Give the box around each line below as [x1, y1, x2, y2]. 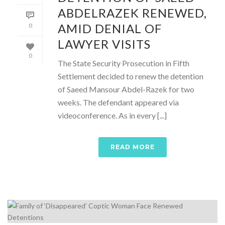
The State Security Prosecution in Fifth [58, 58, 189, 68]
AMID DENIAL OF [58, 21, 162, 36]
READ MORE [110, 143, 155, 151]
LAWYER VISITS [58, 36, 151, 51]
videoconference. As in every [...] [58, 110, 167, 120]
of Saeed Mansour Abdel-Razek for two [58, 84, 194, 94]
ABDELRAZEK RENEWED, [58, 5, 207, 20]
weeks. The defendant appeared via [58, 97, 179, 107]
